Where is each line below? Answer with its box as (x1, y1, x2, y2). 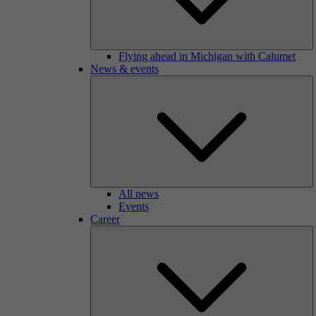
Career (90, 213, 120, 225)
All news (119, 188, 159, 200)
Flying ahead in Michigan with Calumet (119, 50, 296, 62)
